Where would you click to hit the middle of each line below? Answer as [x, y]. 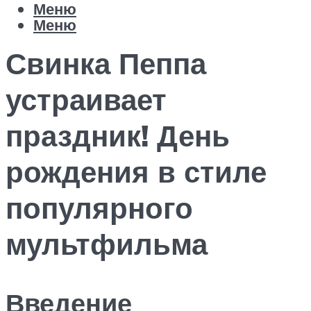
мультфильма [107, 244]
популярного [99, 208]
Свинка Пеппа [106, 64]
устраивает [86, 100]
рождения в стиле [136, 172]
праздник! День [118, 136]
